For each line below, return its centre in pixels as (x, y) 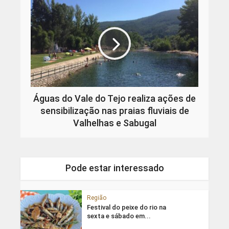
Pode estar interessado (114, 168)
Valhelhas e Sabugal (114, 123)
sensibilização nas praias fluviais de (114, 111)
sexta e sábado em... (119, 216)
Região (96, 198)
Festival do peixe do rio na (126, 208)
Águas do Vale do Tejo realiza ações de (114, 99)
